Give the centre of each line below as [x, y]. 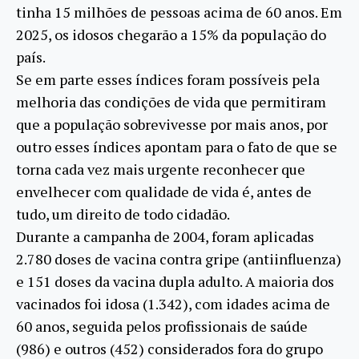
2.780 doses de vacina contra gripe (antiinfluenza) [179, 258]
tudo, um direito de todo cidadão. [123, 214]
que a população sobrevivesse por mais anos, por [172, 124]
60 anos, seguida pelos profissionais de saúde [162, 326]
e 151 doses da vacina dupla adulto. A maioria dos [175, 281]
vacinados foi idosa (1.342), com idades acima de [173, 303]
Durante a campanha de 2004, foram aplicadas [165, 236]
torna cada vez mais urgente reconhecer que [161, 169]
